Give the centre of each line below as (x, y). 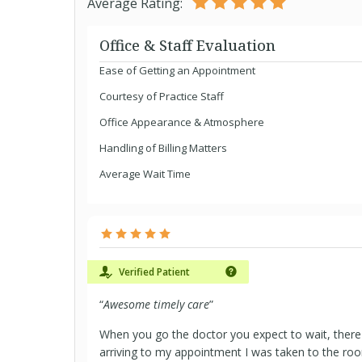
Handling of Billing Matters (163, 148)
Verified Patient (153, 272)
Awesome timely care (156, 304)
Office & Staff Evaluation (187, 45)
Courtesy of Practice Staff (162, 96)
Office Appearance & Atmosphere (182, 122)
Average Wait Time (145, 174)
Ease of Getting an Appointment (177, 70)
